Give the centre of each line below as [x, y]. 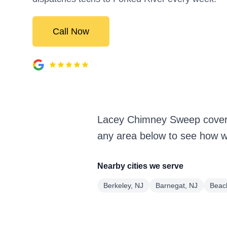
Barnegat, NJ [177, 185]
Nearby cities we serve [140, 166]
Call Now [71, 31]
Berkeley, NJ [123, 185]
